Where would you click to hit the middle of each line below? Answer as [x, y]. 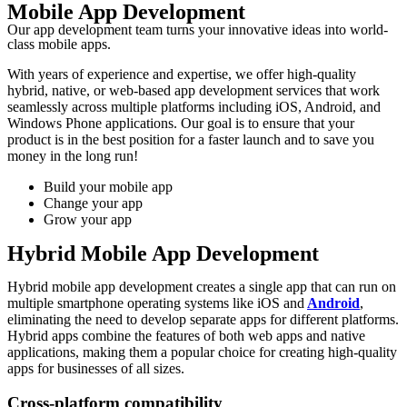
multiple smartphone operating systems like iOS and [156, 303]
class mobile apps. [59, 44]
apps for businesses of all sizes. [96, 368]
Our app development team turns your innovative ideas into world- [198, 29]
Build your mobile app [108, 186]
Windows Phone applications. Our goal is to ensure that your [181, 123]
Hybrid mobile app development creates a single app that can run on [202, 286]
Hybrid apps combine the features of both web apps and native [186, 335]
